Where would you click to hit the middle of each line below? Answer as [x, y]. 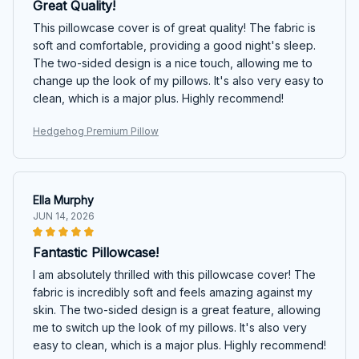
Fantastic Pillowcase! [96, 252]
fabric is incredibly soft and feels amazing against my [173, 292]
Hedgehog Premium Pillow [96, 131]
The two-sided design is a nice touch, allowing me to [173, 63]
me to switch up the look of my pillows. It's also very [170, 327]
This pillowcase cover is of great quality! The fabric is [174, 27]
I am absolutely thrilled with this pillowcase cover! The [174, 274]
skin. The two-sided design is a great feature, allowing [177, 309]
